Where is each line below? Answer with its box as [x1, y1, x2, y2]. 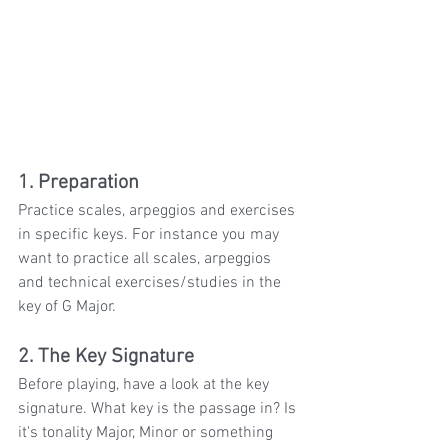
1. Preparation [18, 171, 139, 196]
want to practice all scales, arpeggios [18, 249, 275, 270]
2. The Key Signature [18, 345, 194, 370]
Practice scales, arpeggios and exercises [18, 201, 299, 222]
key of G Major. [18, 297, 120, 318]
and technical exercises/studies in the [18, 273, 285, 294]
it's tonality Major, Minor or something [18, 423, 277, 444]
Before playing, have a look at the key [18, 375, 273, 396]
